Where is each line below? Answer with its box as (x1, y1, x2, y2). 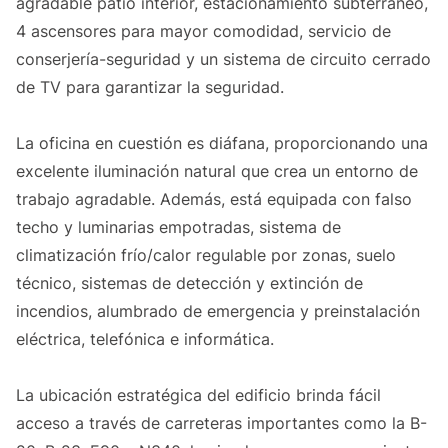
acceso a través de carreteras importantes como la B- (16, 413, 427, 434)
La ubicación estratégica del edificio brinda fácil (16, 385, 381, 406)
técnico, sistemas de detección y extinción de (16, 273, 363, 294)
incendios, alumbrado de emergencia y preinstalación (16, 301, 420, 322)
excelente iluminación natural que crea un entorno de (16, 161, 418, 182)
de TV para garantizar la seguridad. (16, 77, 284, 98)
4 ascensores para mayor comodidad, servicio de (16, 21, 391, 42)
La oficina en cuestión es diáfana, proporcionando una (16, 133, 428, 154)
